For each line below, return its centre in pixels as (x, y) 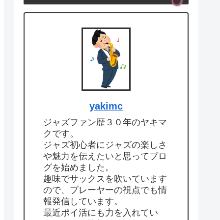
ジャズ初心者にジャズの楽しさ (105, 145)
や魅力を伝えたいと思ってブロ (105, 156)
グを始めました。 (79, 167)
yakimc (106, 106)
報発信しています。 (83, 201)
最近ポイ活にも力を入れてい (101, 212)
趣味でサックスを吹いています (105, 179)
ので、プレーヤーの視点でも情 (105, 190)
